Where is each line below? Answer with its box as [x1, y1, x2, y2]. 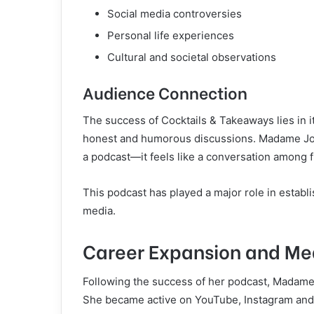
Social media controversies [107, 7, 242, 21]
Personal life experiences [107, 29, 234, 43]
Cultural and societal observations [107, 50, 276, 64]
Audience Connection [83, 80, 247, 104]
